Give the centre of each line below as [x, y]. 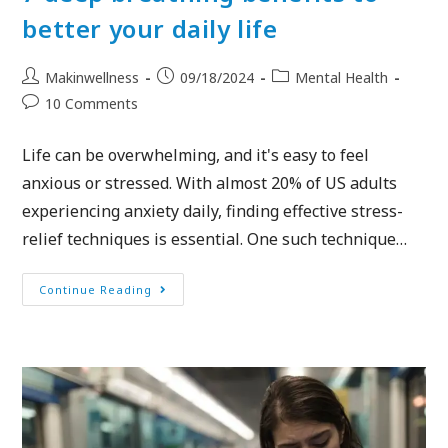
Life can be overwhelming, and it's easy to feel [196, 154]
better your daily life [150, 28]
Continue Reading [96, 289]
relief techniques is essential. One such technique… [215, 238]
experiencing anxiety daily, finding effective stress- [213, 210]
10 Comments [92, 103]
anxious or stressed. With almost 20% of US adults [210, 182]
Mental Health [342, 77]
